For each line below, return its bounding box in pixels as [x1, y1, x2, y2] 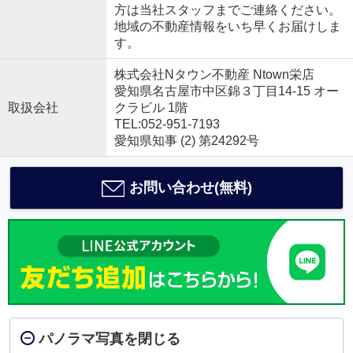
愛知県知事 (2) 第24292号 [113, 134, 259, 148]
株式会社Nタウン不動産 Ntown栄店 [113, 68, 314, 82]
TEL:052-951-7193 [113, 117, 220, 132]
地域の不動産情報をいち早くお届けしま [113, 20, 341, 34]
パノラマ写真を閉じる [38, 330, 180, 347]
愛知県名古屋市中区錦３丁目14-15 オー [113, 84, 339, 98]
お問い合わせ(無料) [128, 180, 252, 196]
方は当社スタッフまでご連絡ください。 [113, 3, 341, 17]
